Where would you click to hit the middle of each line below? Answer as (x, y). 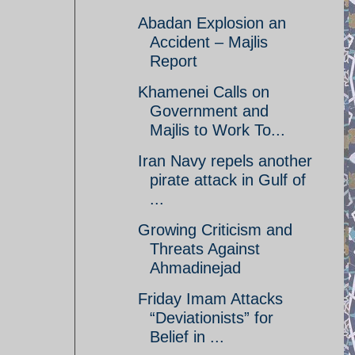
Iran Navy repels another (225, 161)
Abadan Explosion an (212, 23)
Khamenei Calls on (204, 92)
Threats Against (205, 249)
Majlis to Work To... (218, 130)
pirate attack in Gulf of (228, 180)
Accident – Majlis (209, 42)
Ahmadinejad (195, 268)
